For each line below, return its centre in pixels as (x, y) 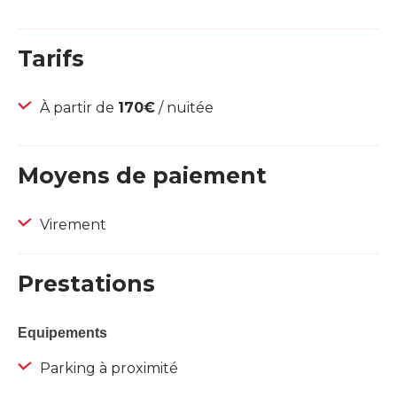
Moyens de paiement (142, 176)
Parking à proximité (107, 369)
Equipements (62, 333)
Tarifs (51, 59)
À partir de (77, 108)
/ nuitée (184, 108)
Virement (71, 225)
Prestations (86, 284)
